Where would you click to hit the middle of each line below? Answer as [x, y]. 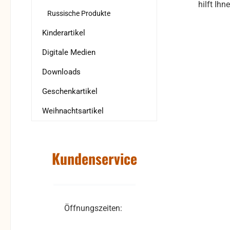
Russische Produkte [79, 14]
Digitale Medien [69, 53]
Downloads [61, 72]
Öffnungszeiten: [94, 208]
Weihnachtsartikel [73, 111]
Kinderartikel [64, 33]
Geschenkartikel [70, 92]
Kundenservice [94, 159]
